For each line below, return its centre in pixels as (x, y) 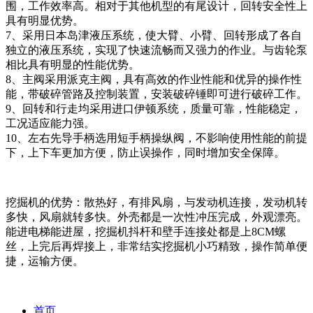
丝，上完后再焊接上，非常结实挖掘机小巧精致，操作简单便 (156, 246)
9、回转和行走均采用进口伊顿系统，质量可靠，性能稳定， (154, 108)
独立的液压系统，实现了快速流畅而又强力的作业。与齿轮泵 (156, 50)
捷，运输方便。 (45, 261)
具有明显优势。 (45, 20)
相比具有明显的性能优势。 (73, 64)
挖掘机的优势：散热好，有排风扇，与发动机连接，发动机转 (156, 202)
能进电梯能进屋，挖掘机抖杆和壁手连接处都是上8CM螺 (146, 231)
